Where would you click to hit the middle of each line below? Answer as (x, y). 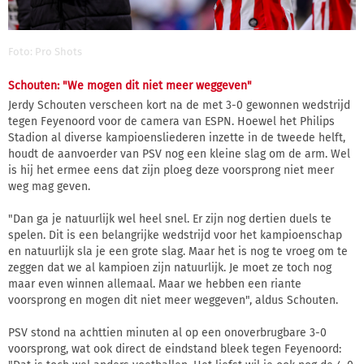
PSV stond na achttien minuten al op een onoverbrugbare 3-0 (167, 332)
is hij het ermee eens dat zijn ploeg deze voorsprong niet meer (171, 170)
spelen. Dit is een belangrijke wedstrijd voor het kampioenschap (175, 235)
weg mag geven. (49, 186)
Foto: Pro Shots (45, 52)
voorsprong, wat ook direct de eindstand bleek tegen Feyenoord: (175, 349)
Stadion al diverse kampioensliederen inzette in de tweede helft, (177, 137)
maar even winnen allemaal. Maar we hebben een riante (155, 284)
